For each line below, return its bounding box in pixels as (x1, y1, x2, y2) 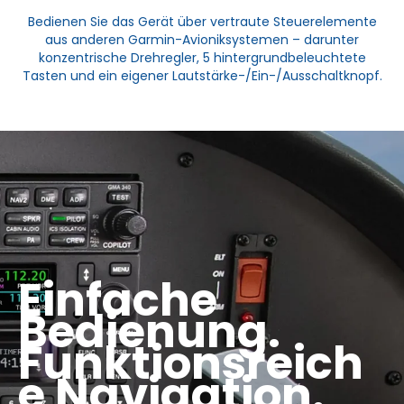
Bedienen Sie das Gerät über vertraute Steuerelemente (27, 13, 377, 32)
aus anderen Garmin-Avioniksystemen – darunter (45, 31, 359, 50)
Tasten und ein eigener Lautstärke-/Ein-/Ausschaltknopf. (22, 67, 382, 86)
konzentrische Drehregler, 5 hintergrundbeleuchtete (38, 49, 366, 68)
